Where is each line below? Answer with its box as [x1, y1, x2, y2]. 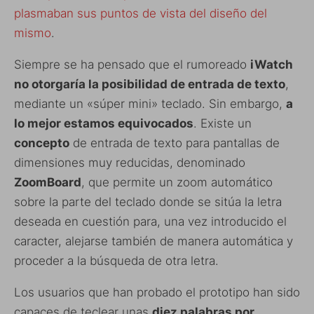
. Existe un [193, 116, 252, 131]
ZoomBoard [14, 175, 81, 190]
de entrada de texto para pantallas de [69, 136, 280, 151]
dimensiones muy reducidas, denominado [14, 156, 245, 170]
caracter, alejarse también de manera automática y [14, 234, 293, 249]
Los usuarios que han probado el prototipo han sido [14, 285, 300, 300]
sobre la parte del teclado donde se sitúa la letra [14, 195, 282, 210]
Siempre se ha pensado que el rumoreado [14, 57, 250, 72]
